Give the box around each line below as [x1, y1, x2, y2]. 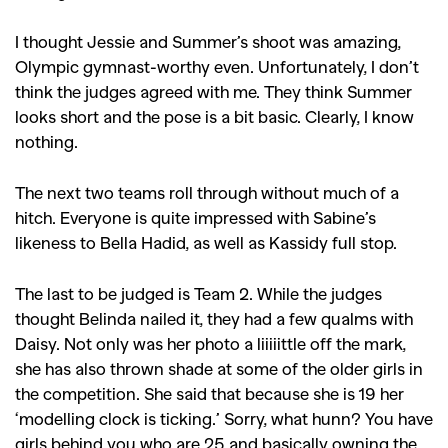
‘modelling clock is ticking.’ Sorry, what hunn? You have [15, 408, 433, 428]
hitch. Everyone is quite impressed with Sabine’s [15, 207, 376, 227]
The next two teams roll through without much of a [15, 182, 399, 202]
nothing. [15, 131, 78, 151]
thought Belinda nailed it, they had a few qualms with [15, 308, 413, 328]
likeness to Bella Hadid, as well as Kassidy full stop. [15, 232, 397, 252]
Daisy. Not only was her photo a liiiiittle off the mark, [15, 333, 406, 353]
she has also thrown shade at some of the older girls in [15, 358, 423, 378]
